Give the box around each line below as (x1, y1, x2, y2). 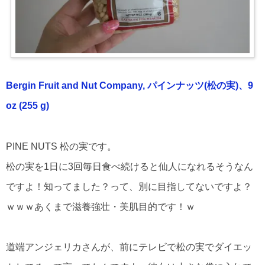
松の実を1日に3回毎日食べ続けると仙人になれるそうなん (6, 161, 253, 172)
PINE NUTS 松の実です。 (6, 141, 117, 151)
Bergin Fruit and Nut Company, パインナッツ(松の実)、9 (6, 80, 253, 91)
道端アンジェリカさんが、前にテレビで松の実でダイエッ (6, 241, 252, 252)
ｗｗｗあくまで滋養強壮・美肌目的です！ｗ (6, 201, 195, 212)
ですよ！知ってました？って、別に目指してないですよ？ (6, 181, 252, 192)
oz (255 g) (6, 101, 49, 111)
